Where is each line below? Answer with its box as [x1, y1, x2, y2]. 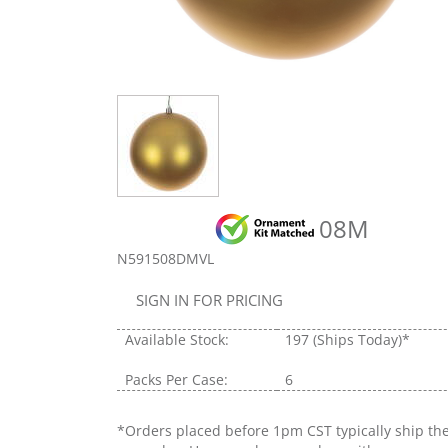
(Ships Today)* [313, 329, 410, 349]
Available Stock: [125, 329, 229, 349]
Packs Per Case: [125, 369, 228, 389]
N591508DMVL [117, 248, 214, 268]
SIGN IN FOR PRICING [136, 289, 283, 310]
